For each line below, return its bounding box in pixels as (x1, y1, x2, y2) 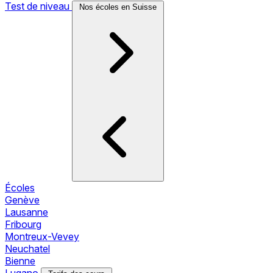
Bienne (5, 254, 35, 267)
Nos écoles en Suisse (79, 2, 157, 12)
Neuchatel (5, 242, 50, 255)
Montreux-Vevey (5, 230, 79, 243)
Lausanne (5, 205, 48, 218)
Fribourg (5, 218, 41, 230)
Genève (5, 193, 40, 206)
